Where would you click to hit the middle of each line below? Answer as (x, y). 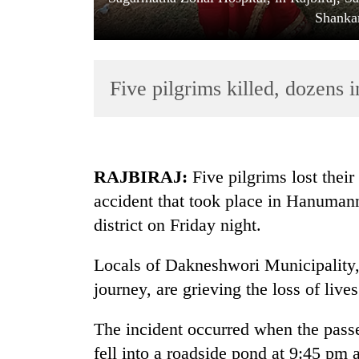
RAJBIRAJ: (141, 177)
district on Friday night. (177, 225)
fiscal (32, 311)
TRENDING (50, 167)
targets (37, 227)
